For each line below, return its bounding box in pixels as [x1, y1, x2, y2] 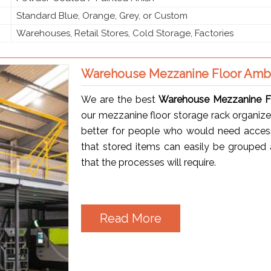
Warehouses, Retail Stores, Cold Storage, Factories [16, 27, 233, 39]
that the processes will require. [81, 156, 217, 168]
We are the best [81, 93, 159, 105]
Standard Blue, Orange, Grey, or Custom [16, 10, 188, 21]
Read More [100, 211, 162, 226]
